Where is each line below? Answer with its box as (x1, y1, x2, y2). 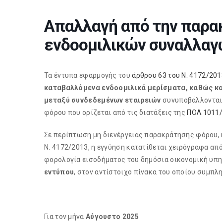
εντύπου (44, 168, 74, 176)
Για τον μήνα (44, 213, 86, 221)
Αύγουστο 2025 (85, 213, 139, 221)
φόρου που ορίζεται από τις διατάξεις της (44, 109, 187, 116)
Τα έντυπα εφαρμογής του (44, 71, 132, 79)
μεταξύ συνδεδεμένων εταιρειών (44, 96, 161, 104)
